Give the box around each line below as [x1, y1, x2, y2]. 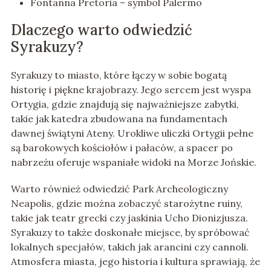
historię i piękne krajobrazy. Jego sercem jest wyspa [10, 83, 251, 96]
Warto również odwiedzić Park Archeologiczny [10, 183, 228, 195]
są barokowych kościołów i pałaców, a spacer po [10, 142, 233, 154]
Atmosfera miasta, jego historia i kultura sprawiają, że [10, 255, 260, 268]
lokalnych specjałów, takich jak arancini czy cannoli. [10, 241, 249, 253]
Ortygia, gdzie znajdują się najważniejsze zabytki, [10, 98, 239, 111]
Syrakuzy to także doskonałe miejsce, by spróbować [10, 226, 250, 239]
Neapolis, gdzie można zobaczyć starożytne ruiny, [10, 197, 243, 210]
